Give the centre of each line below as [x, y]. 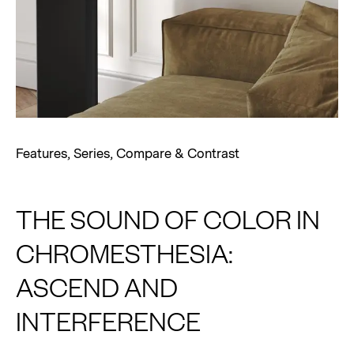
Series [92, 154]
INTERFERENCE [108, 320]
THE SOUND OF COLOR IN [168, 218]
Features [41, 154]
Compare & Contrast [178, 154]
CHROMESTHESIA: [124, 252]
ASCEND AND [97, 286]
